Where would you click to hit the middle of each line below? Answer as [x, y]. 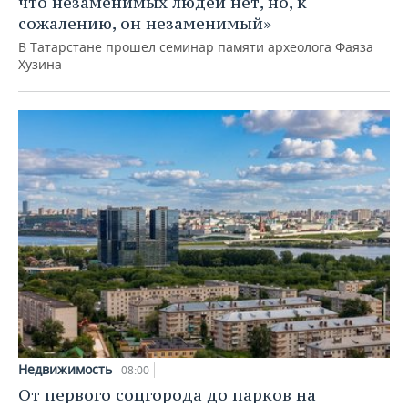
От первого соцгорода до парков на [167, 395]
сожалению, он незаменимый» [145, 24]
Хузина [40, 65]
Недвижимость [65, 370]
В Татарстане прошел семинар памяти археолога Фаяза [196, 47]
